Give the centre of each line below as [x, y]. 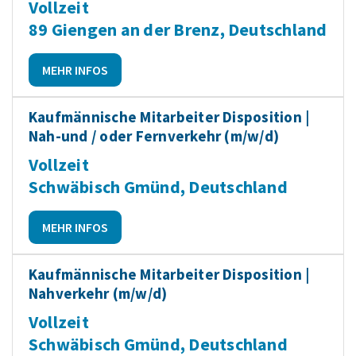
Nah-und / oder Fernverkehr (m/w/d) [154, 136]
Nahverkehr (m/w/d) [98, 293]
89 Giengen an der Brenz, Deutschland [178, 29]
